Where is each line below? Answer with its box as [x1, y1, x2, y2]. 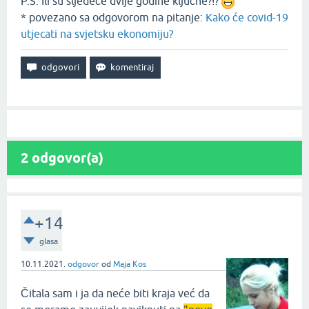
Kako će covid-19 [206, 11, 288, 23]
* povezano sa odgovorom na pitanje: [21, 11, 206, 23]
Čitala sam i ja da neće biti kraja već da [21, 287, 210, 299]
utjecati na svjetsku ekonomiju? [21, 28, 173, 40]
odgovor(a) [28, 150, 103, 166]
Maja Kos [113, 259, 146, 269]
